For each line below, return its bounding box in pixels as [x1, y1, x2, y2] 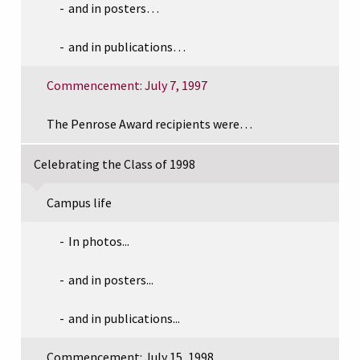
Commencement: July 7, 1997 [47, 76, 207, 93]
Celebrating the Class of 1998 [34, 155, 195, 172]
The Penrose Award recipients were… [47, 115, 252, 132]
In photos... [68, 232, 129, 249]
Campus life [47, 194, 112, 211]
